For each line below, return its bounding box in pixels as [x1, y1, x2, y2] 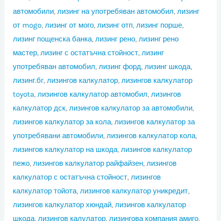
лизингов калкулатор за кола [13, 117, 111, 126]
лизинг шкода [145, 62, 191, 71]
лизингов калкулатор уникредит [80, 186, 188, 195]
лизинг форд [99, 62, 142, 71]
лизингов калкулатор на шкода [13, 145, 118, 154]
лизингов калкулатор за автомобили [69, 103, 193, 112]
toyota [13, 89, 35, 99]
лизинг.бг [13, 75, 44, 85]
